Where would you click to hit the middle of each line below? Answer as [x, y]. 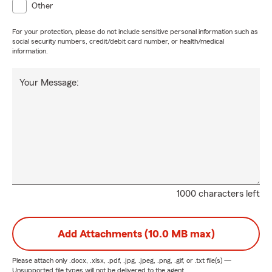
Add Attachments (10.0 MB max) [136, 234]
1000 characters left [218, 194]
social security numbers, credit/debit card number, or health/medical [118, 41]
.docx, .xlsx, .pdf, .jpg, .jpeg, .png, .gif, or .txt [137, 260]
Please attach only [41, 260]
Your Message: [49, 83]
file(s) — [218, 260]
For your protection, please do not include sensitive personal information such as [135, 32]
